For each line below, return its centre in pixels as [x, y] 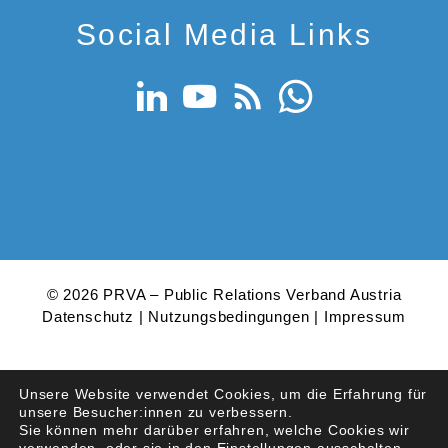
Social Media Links [224, 34]
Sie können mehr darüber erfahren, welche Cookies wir [214, 430]
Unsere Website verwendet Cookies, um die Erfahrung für [223, 394]
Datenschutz [87, 316]
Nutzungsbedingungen [229, 316]
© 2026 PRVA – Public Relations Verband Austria [224, 294]
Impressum [365, 316]
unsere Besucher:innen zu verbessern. [156, 412]
